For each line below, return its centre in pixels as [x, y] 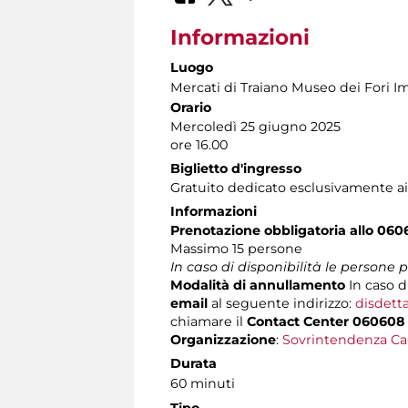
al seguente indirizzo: [283, 303]
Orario [191, 107]
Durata [194, 363]
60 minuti [203, 383]
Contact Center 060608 [326, 321]
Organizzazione [223, 339]
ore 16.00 [199, 144]
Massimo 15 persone [236, 248]
